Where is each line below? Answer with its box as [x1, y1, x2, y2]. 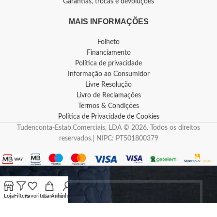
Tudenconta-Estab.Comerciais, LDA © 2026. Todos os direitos [17, 124, 200, 131]
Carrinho [43, 193, 63, 199]
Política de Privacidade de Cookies [58, 113, 159, 120]
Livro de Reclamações [76, 92, 141, 99]
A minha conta [50, 193, 85, 199]
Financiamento [86, 49, 131, 56]
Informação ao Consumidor [67, 70, 150, 77]
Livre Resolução [85, 81, 132, 88]
